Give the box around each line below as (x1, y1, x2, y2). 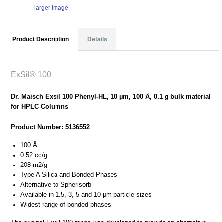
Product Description (12, 35, 69, 43)
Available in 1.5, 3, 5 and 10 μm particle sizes (20, 190, 152, 198)
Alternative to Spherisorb (20, 180, 91, 188)
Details (87, 35, 107, 43)
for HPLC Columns (11, 102, 68, 110)
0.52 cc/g (20, 151, 47, 159)
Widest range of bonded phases (20, 200, 111, 208)
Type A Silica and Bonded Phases (20, 170, 117, 178)
